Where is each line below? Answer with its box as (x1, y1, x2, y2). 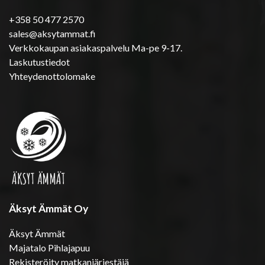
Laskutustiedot (9, 56, 70, 67)
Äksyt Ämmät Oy (9, 202, 88, 215)
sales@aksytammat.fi (9, 27, 96, 39)
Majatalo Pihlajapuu (9, 241, 90, 253)
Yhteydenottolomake (9, 70, 95, 82)
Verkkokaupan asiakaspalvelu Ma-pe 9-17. (9, 41, 182, 53)
